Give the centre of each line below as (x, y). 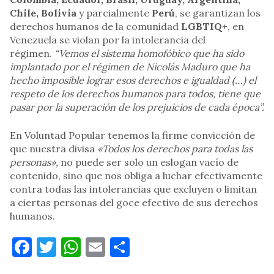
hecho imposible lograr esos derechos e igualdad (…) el (133, 80)
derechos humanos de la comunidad (95, 27)
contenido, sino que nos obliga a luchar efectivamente (136, 176)
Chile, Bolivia (43, 13)
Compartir (177, 247)
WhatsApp (128, 247)
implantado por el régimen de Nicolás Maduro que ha (130, 67)
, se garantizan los (218, 13)
